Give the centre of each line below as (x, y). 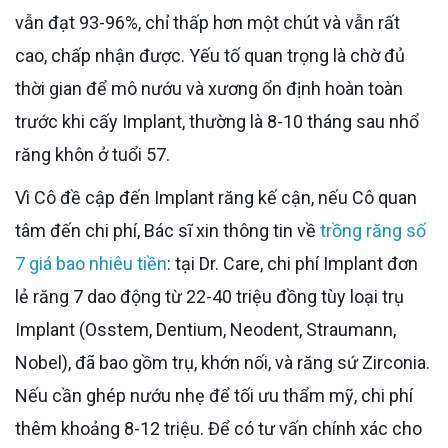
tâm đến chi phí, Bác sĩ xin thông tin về (167, 230)
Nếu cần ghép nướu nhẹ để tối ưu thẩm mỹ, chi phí (214, 395)
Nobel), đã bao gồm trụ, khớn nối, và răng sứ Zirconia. (222, 362)
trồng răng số (373, 230)
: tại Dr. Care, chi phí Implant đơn (292, 263)
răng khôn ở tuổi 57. (92, 154)
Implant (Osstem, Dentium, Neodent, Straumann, (205, 329)
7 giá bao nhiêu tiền (91, 263)
